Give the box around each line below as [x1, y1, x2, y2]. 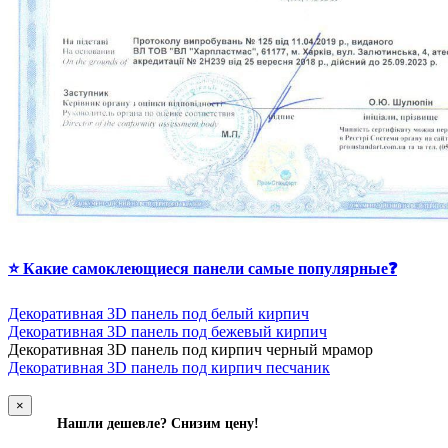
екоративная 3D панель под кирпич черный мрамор [19, 341, 373, 359]
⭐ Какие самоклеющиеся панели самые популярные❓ [8, 259, 397, 277]
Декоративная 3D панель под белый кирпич [8, 305, 309, 323]
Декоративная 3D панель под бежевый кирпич [8, 323, 327, 341]
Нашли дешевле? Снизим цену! [57, 416, 259, 432]
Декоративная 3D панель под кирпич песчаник [8, 359, 330, 377]
